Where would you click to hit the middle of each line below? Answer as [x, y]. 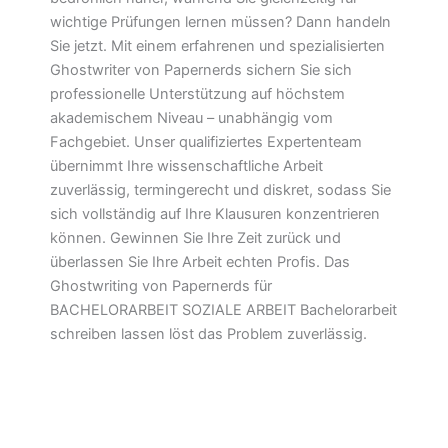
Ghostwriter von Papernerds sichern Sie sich [201, 70]
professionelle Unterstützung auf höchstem [197, 94]
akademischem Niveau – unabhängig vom [191, 118]
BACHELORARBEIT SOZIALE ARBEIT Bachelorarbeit [223, 310]
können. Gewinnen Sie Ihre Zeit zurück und [195, 238]
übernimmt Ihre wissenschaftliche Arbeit [186, 166]
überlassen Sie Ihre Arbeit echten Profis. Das [200, 262]
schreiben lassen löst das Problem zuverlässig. [208, 334]
